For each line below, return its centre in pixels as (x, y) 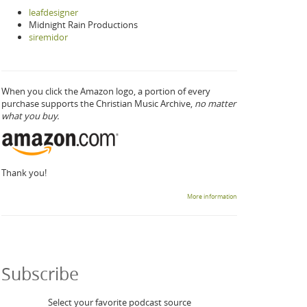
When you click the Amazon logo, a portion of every (106, 91)
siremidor (48, 37)
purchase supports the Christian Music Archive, (98, 103)
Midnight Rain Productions (83, 25)
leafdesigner (53, 12)
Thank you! (24, 172)
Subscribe (40, 273)
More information (212, 196)
